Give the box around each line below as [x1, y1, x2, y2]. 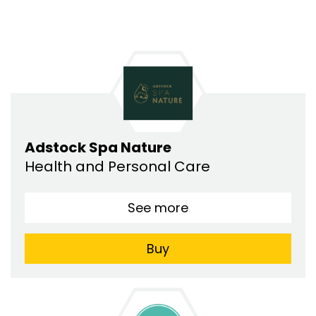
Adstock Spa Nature [25, 138, 171, 158]
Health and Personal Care [25, 157, 214, 177]
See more [128, 199, 188, 217]
